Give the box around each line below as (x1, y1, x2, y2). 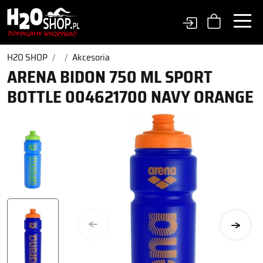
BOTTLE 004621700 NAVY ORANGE (7, 83, 254, 110)
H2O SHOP (7, 50, 48, 65)
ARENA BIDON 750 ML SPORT (7, 63, 213, 90)
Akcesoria (72, 50, 110, 65)
